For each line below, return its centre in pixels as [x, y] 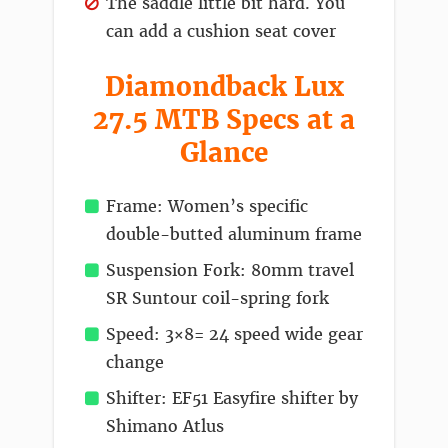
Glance [224, 152]
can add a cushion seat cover [221, 31]
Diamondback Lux [224, 86]
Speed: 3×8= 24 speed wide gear [234, 334]
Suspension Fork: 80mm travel [230, 270]
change [135, 362]
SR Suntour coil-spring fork [217, 298]
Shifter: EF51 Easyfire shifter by [232, 398]
